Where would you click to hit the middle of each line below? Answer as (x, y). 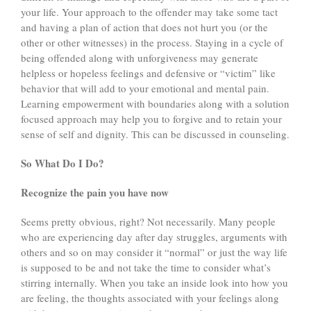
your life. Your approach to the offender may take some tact (149, 12)
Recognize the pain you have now (95, 193)
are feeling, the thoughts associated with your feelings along (150, 298)
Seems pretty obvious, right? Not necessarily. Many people (148, 222)
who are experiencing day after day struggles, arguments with (154, 237)
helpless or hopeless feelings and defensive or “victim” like (148, 73)
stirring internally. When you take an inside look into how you (154, 283)
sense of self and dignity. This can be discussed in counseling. (155, 134)
